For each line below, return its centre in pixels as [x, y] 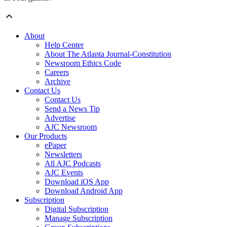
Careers [57, 72]
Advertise [60, 118]
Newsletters [63, 155]
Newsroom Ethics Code [83, 63]
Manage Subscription [79, 218]
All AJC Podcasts [73, 164]
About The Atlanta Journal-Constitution [108, 54]
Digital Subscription [77, 209]
